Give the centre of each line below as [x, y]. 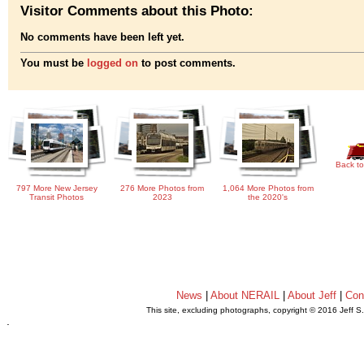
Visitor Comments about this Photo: [137, 10]
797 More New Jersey [57, 188]
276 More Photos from [162, 188]
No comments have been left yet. [102, 37]
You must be [54, 63]
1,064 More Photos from [268, 188]
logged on [113, 63]
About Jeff [312, 295]
